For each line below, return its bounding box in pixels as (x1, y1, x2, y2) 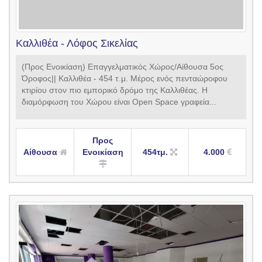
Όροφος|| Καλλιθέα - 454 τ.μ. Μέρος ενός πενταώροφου (22, 73, 227, 83)
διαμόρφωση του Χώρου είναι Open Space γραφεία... (22, 96, 216, 106)
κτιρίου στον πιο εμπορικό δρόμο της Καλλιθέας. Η (22, 85, 208, 95)
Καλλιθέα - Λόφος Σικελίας (16, 37, 138, 49)
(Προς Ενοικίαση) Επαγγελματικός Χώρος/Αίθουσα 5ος (22, 61, 223, 71)
